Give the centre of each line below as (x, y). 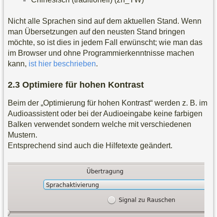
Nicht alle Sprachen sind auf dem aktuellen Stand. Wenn (105, 21)
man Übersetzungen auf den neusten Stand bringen (96, 31)
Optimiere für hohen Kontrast (83, 85)
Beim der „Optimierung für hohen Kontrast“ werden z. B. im (108, 103)
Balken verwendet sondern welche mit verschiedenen (100, 124)
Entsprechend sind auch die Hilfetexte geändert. (90, 146)
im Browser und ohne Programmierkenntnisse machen (101, 53)
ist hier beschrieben (62, 63)
